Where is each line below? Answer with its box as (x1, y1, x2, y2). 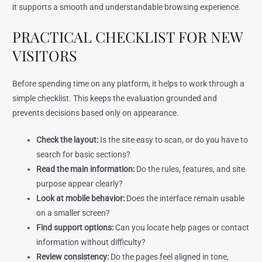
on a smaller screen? (36, 208, 111, 218)
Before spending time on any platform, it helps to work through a (12, 78, 245, 88)
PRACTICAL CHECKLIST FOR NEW (12, 26, 243, 46)
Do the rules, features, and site (135, 164, 246, 174)
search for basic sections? (36, 150, 131, 160)
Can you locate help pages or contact (113, 223, 250, 233)
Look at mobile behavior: (36, 194, 125, 204)
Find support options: (36, 223, 114, 233)
